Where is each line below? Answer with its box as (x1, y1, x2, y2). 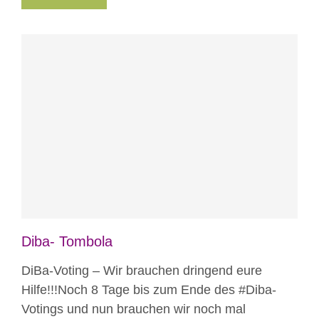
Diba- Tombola (21, 233, 113, 249)
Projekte (154, 138, 194, 150)
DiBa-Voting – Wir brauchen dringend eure (21, 263, 262, 278)
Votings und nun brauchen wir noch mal (21, 301, 246, 316)
